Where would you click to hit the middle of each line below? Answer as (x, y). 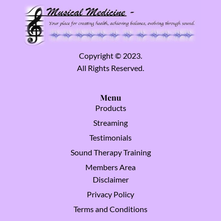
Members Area (110, 167)
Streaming (110, 123)
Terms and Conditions (110, 209)
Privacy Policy (110, 194)
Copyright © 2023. (110, 56)
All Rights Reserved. (110, 68)
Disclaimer (110, 180)
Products (110, 108)
